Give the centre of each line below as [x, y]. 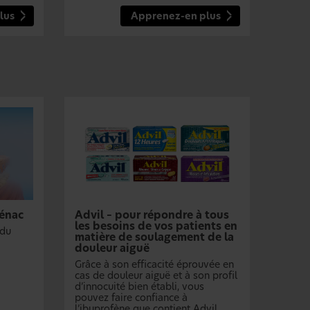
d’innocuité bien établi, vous [140, 287]
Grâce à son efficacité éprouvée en [155, 265]
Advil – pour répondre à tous [152, 215]
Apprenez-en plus [175, 17]
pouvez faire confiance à [131, 298]
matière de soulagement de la [155, 237]
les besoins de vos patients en [156, 226]
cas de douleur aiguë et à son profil [156, 276]
